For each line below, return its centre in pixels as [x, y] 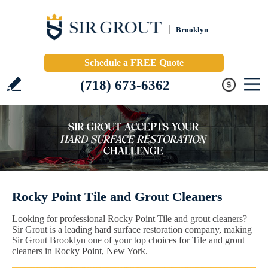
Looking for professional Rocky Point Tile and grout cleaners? [130, 219]
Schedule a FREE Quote [134, 63]
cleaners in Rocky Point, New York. [80, 251]
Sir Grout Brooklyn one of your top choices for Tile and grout [128, 240]
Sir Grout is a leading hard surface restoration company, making [132, 229]
